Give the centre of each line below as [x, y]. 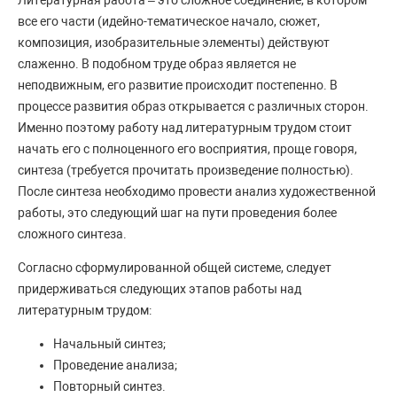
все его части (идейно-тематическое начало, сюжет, [169, 22]
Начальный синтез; [109, 344]
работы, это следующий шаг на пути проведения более [177, 213]
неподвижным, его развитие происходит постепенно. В [178, 86]
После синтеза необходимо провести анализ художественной [197, 192]
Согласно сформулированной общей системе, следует [175, 268]
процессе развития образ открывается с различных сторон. [193, 107]
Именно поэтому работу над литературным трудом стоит [185, 128]
